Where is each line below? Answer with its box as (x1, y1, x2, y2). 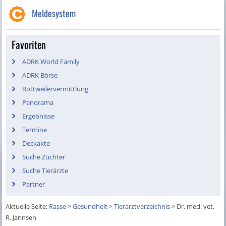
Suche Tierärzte (22, 166, 69, 176)
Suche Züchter (22, 152, 66, 162)
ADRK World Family (22, 57, 80, 67)
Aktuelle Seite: (6, 202, 49, 211)
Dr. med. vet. (177, 202, 215, 211)
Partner (22, 180, 45, 189)
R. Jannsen (6, 213, 37, 222)
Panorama (22, 98, 54, 107)
